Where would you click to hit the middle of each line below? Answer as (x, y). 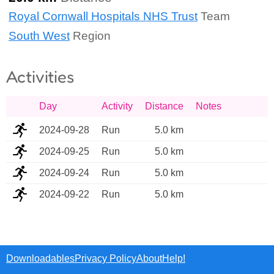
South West (39, 35)
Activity (117, 106)
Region (90, 35)
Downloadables (40, 258)
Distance (164, 106)
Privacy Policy (106, 258)
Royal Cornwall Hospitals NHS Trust (103, 17)
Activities (40, 77)
